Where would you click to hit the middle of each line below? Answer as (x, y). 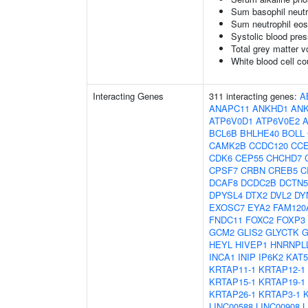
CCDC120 (268, 145)
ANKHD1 (270, 108)
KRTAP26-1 (232, 294)
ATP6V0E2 (278, 121)
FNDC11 (226, 220)
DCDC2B (258, 183)
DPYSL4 (226, 195)
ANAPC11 (229, 108)
